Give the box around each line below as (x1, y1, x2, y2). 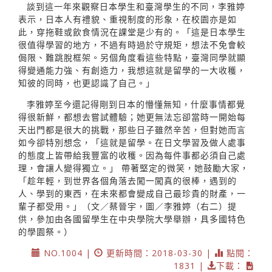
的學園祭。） (18, 226, 73, 238)
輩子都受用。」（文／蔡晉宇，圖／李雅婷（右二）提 (18, 200, 237, 212)
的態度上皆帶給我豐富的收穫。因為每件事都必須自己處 (18, 149, 246, 161)
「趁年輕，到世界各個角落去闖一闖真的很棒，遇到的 (18, 175, 237, 187)
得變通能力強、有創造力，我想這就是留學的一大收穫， (18, 64, 246, 76)
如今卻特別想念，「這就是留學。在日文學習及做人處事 (18, 137, 246, 149)
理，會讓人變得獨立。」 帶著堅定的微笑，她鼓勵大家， (18, 162, 249, 174)
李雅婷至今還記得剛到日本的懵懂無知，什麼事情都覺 (27, 98, 245, 110)
